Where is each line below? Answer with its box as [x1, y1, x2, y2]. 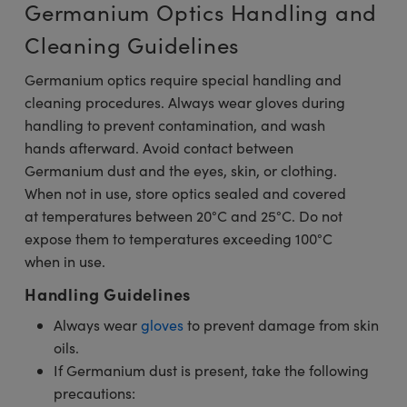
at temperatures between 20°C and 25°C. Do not [25, 205, 342, 225]
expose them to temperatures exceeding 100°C [25, 228, 333, 248]
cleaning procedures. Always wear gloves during [25, 92, 345, 112]
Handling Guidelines [25, 282, 192, 305]
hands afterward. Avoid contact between [25, 137, 293, 157]
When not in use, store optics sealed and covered [25, 183, 346, 203]
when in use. [25, 251, 105, 271]
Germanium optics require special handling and [25, 69, 342, 89]
